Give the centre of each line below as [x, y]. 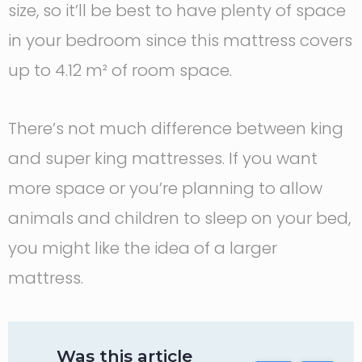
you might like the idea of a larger [143, 248]
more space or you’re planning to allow [165, 188]
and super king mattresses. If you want [163, 158]
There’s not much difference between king [176, 128]
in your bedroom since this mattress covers [180, 40]
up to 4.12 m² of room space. [120, 70]
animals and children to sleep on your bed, [179, 218]
